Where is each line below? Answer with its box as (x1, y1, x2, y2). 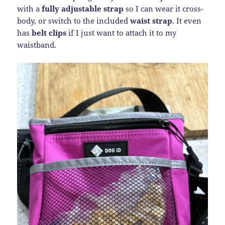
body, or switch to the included (17, 16, 131, 26)
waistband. (17, 40, 57, 50)
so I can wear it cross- (124, 4, 204, 14)
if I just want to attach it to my (66, 28, 177, 38)
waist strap (130, 16, 173, 26)
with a (17, 4, 42, 14)
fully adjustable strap (42, 4, 124, 14)
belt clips (32, 28, 67, 38)
